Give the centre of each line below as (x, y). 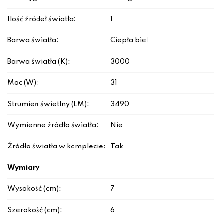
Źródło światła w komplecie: (56, 147)
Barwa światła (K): (39, 62)
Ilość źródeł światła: (42, 19)
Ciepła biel (129, 41)
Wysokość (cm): (34, 189)
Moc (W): (23, 83)
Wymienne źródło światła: (53, 126)
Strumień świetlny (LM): (48, 104)
